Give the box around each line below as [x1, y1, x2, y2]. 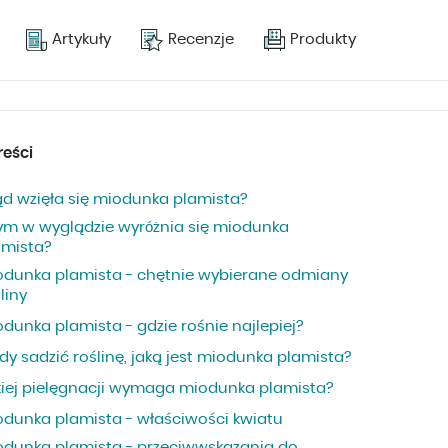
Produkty [290, 32, 356, 48]
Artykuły [52, 32, 112, 48]
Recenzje [168, 32, 235, 48]
